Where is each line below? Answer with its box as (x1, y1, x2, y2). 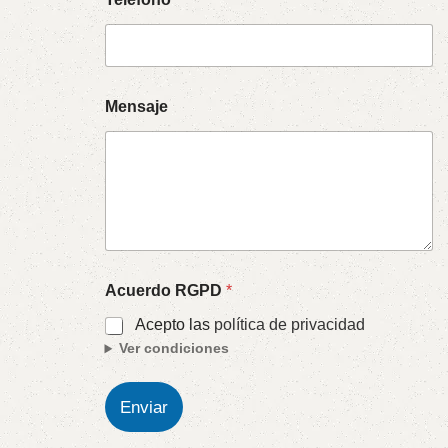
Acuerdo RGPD (104, 282, 226, 300)
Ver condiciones (119, 340, 230, 357)
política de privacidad (213, 316, 365, 334)
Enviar (119, 397, 168, 417)
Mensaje (104, 98, 168, 115)
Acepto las (134, 316, 214, 334)
